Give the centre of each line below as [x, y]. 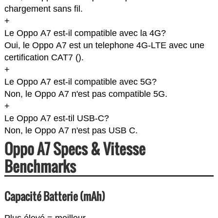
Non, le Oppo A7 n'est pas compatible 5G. [86, 94]
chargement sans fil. [43, 9]
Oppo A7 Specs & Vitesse [75, 149]
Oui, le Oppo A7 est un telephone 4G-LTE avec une [104, 45]
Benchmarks [40, 166]
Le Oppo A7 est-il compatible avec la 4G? [85, 33]
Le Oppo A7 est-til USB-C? [56, 118]
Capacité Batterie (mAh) [54, 196]
